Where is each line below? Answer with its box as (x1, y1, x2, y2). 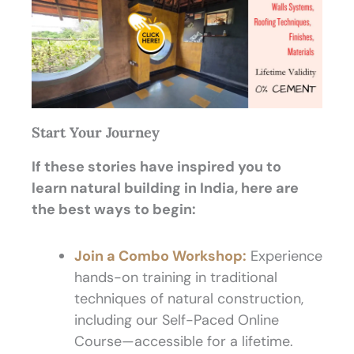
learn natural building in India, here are (32, 179, 299, 198)
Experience (247, 246, 322, 265)
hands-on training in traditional (74, 267, 277, 287)
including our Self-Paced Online (74, 310, 279, 330)
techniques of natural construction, (74, 288, 303, 308)
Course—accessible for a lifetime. (74, 331, 293, 351)
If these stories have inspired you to (32, 157, 284, 177)
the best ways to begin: (32, 200, 196, 220)
